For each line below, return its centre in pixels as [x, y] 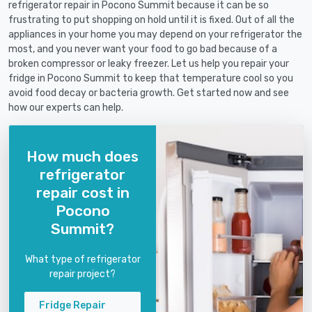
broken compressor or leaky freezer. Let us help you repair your [149, 64]
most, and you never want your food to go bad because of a [143, 49]
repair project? [83, 274]
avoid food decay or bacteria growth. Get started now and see [149, 93]
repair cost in [83, 192]
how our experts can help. [66, 108]
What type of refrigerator [83, 259]
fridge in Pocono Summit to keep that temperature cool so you [151, 79]
